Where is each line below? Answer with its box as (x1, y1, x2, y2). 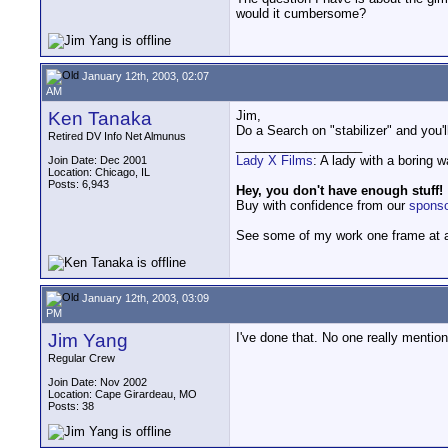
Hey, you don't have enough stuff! (236, 183, 443, 198)
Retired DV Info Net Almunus (48, 130, 186, 142)
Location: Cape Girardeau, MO (48, 388, 197, 400)
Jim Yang (48, 330, 128, 351)
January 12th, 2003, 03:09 (79, 291, 209, 304)
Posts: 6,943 (48, 178, 109, 190)
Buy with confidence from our (236, 198, 409, 213)
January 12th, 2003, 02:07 (79, 69, 209, 82)
